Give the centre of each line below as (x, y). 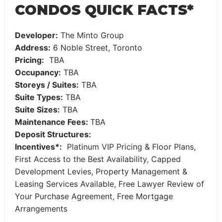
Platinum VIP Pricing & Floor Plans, (129, 147)
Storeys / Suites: (47, 85)
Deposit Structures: (53, 134)
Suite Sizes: (37, 110)
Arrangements (41, 209)
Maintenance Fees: (53, 122)
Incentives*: (38, 147)
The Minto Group (91, 35)
